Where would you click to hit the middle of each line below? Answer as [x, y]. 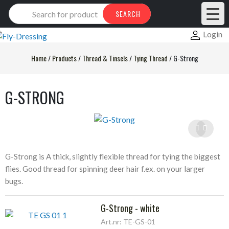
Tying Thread [150, 58]
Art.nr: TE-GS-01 [128, 221]
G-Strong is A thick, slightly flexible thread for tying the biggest [113, 156]
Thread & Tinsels [105, 58]
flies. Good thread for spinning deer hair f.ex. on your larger [105, 168]
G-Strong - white [130, 208]
